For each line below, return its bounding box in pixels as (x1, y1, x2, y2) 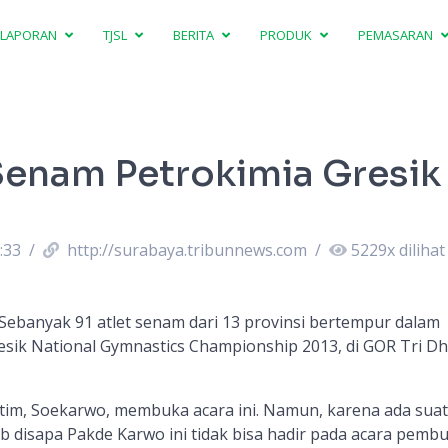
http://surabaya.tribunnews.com (62, 239, 311, 261)
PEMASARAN (358, 25, 437, 44)
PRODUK (260, 25, 316, 44)
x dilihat (386, 239, 445, 261)
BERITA (173, 25, 218, 44)
